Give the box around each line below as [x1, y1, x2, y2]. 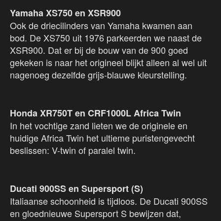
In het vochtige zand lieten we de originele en [10, 119, 187, 132]
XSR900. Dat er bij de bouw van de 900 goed [10, 43, 188, 57]
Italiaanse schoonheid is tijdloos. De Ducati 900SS [10, 194, 208, 208]
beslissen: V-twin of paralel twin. [10, 144, 138, 157]
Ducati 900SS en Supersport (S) [10, 182, 146, 195]
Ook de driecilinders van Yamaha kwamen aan [10, 19, 192, 32]
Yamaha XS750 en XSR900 [10, 6, 121, 20]
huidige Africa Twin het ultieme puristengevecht [10, 131, 195, 145]
